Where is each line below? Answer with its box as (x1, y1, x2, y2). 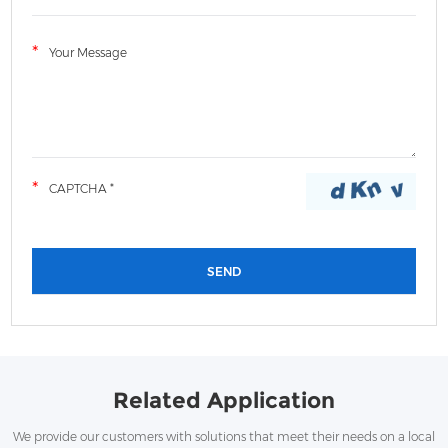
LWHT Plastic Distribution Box (11, 312, 252, 331)
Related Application (113, 386, 335, 414)
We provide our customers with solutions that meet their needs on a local (13, 428, 435, 444)
